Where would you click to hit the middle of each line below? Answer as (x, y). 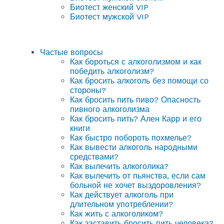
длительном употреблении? (121, 204)
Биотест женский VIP (109, 7)
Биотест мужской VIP (109, 17)
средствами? (94, 157)
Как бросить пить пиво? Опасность (135, 100)
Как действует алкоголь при (122, 195)
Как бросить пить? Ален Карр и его (136, 119)
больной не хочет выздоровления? (135, 185)
